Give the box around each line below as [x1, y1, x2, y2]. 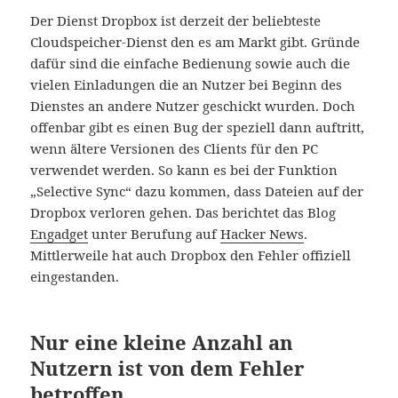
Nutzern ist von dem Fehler [30, 354, 306, 381]
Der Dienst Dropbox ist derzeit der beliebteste [30, 11, 322, 29]
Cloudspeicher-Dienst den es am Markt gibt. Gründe [30, 32, 361, 51]
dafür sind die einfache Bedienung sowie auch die [30, 53, 351, 72]
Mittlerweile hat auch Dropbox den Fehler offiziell [30, 245, 352, 264]
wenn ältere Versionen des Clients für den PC [30, 139, 319, 157]
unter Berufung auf [88, 224, 221, 243]
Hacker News [220, 224, 305, 243]
